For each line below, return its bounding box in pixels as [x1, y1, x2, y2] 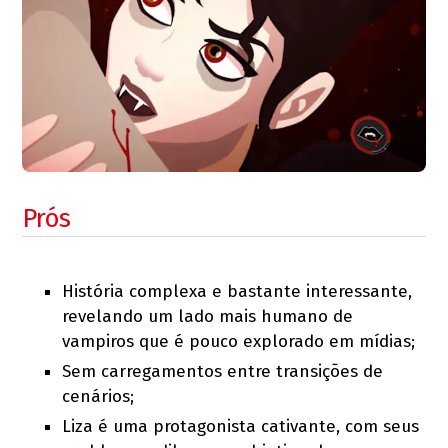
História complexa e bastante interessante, [62, 280, 413, 302]
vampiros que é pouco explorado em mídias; [62, 330, 416, 352]
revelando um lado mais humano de [62, 305, 354, 327]
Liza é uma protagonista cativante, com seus [62, 415, 420, 437]
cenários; [62, 385, 135, 407]
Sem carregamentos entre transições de [62, 360, 384, 382]
